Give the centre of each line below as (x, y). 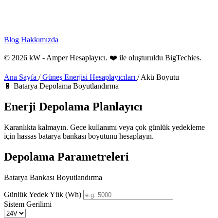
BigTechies (182, 58)
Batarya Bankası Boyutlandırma (53, 177)
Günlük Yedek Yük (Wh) (43, 194)
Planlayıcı (116, 106)
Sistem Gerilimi (28, 204)
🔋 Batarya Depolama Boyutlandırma (61, 86)
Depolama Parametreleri (66, 156)
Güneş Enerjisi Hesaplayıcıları (89, 77)
